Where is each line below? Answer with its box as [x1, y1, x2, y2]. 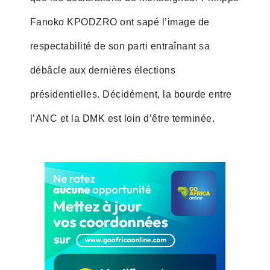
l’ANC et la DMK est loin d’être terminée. [30, 113, 215, 124]
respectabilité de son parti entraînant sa [30, 40, 210, 51]
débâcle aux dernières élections [30, 64, 176, 75]
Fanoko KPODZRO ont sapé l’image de [30, 16, 210, 27]
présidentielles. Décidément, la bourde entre [30, 89, 232, 99]
